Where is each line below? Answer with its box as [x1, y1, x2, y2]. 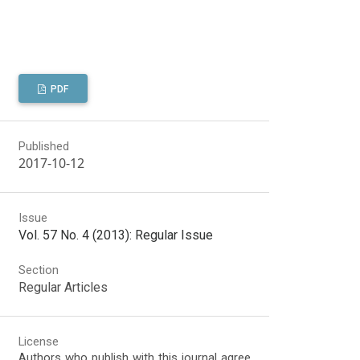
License [18, 333, 59, 349]
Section [18, 262, 59, 277]
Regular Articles [18, 279, 108, 295]
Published [18, 139, 70, 154]
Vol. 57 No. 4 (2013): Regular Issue [18, 227, 214, 243]
